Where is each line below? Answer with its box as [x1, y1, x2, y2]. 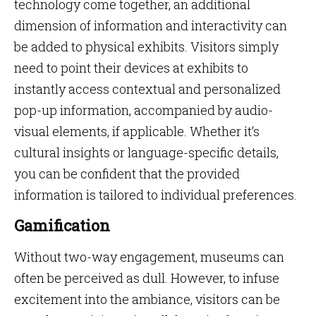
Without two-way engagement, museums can [14, 248, 284, 265]
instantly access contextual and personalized [14, 80, 281, 97]
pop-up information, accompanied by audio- [14, 102, 273, 119]
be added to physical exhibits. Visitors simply [14, 38, 279, 55]
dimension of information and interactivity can [14, 17, 287, 34]
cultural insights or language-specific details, [14, 144, 279, 161]
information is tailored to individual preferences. [14, 186, 297, 203]
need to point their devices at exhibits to [14, 59, 248, 76]
